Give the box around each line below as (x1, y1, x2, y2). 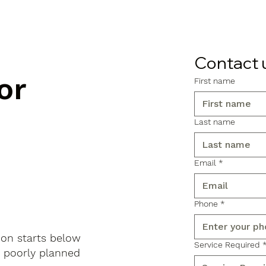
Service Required (194, 239, 261, 249)
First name (194, 75, 236, 85)
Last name (194, 116, 236, 126)
